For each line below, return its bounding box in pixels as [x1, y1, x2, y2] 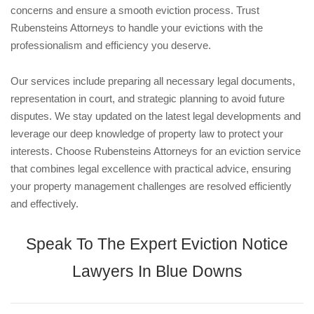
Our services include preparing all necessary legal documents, [11, 74, 295, 87]
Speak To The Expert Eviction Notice [26, 234, 288, 253]
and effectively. [11, 197, 78, 210]
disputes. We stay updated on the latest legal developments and [11, 109, 301, 122]
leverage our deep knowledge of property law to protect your [11, 127, 283, 139]
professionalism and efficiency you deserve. [11, 39, 211, 51]
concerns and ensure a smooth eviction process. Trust [11, 4, 259, 16]
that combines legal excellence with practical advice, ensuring [11, 162, 291, 175]
